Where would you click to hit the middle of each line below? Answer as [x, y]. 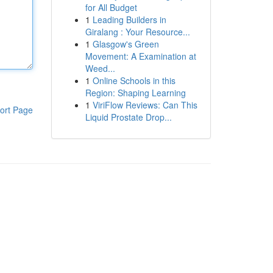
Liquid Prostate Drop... [128, 117]
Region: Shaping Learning [135, 93]
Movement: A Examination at [140, 56]
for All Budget [111, 7]
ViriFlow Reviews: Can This [145, 105]
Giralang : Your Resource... [137, 32]
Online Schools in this [134, 80]
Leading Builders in [129, 19]
